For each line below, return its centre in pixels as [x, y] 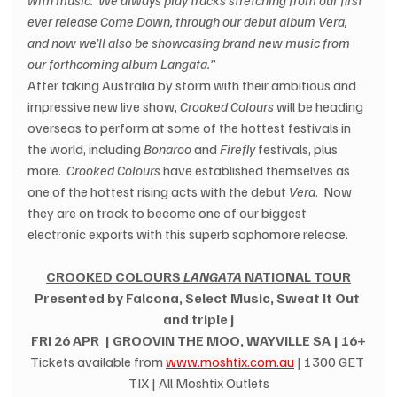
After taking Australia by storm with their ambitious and [194, 86]
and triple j [198, 319]
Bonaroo [168, 149]
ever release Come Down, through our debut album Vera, [189, 22]
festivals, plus [298, 149]
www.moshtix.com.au [230, 362]
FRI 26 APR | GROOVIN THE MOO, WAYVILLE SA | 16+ [198, 341]
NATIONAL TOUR [296, 277]
